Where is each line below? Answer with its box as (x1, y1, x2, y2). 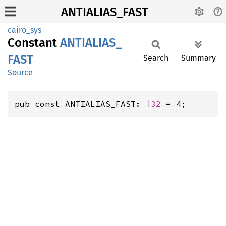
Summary (181, 53, 216, 63)
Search (143, 53, 168, 63)
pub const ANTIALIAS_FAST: (15, 99, 146, 109)
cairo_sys (8, 25, 41, 35)
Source (8, 68, 33, 77)
